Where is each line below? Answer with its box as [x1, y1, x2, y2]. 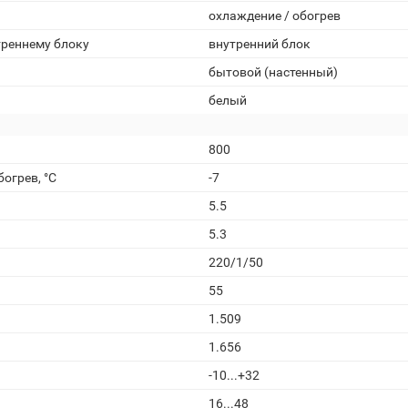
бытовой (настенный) [209, 65, 338, 79]
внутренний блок [209, 36, 311, 51]
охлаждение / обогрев [209, 8, 341, 23]
